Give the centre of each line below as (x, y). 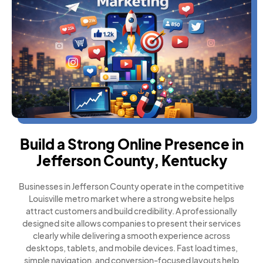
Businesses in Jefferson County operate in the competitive (131, 186)
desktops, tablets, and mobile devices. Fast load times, (131, 248)
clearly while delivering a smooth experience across (131, 235)
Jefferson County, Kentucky (131, 160)
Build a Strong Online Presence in (131, 144)
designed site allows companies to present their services (131, 223)
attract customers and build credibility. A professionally (131, 211)
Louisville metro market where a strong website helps (131, 198)
